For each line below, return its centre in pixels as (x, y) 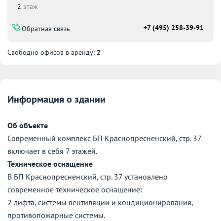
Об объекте (28, 125)
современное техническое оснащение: (75, 189)
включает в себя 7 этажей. (52, 151)
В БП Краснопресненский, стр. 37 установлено (88, 176)
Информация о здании (56, 99)
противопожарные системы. (56, 215)
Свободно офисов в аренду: (52, 52)
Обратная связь (45, 29)
